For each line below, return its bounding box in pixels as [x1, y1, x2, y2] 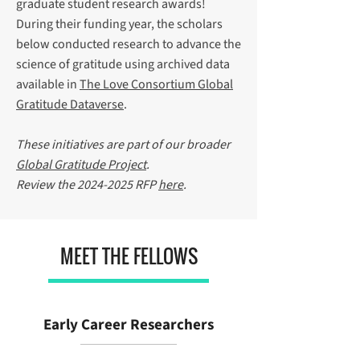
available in [16, 76, 80, 93]
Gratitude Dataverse [16, 96, 124, 113]
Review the [16, 176, 77, 194]
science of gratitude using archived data [16, 55, 230, 73]
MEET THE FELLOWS [59, 243, 198, 270]
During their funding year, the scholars [16, 15, 223, 33]
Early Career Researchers [43, 314, 214, 336]
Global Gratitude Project [16, 156, 146, 174]
